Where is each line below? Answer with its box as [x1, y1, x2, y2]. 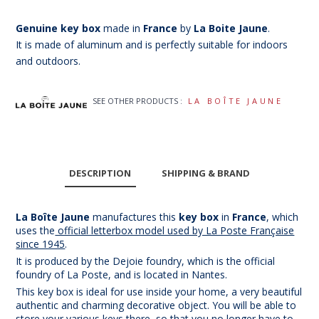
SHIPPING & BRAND [161, 166, 250, 179]
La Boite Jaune [194, 21, 268, 36]
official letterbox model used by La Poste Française [55, 223, 295, 237]
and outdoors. [16, 54, 81, 68]
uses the [16, 223, 56, 237]
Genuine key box [16, 21, 101, 36]
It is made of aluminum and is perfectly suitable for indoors [16, 38, 288, 52]
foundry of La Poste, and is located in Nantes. [16, 267, 228, 281]
